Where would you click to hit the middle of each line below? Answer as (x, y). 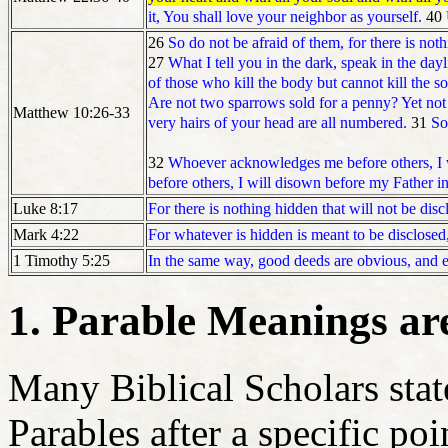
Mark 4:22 (46, 234)
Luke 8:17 (45, 208)
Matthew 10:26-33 (71, 112)
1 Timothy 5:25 (61, 260)
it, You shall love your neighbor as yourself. (287, 16)
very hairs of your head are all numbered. (277, 122)
